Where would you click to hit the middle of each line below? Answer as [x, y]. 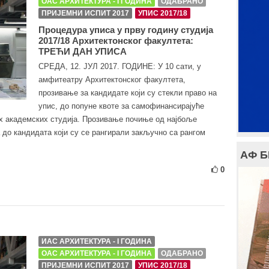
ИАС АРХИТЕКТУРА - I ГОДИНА [97, 241]
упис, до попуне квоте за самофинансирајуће [121, 106]
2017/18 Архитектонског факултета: [116, 41]
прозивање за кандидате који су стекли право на [128, 93]
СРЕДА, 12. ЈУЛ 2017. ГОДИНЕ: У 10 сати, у [120, 66]
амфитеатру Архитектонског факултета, [112, 80]
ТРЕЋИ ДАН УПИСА [83, 51]
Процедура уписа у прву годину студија [126, 30]
